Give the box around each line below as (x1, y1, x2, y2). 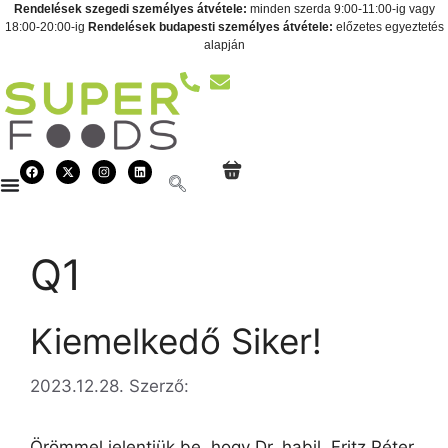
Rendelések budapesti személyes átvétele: (87, 20, 333, 34)
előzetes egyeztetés (332, 20, 444, 34)
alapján (203, 38, 245, 52)
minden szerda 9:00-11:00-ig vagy (246, 2, 435, 16)
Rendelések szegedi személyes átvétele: (13, 2, 247, 16)
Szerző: (129, 375, 189, 396)
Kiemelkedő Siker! (30, 320, 322, 363)
